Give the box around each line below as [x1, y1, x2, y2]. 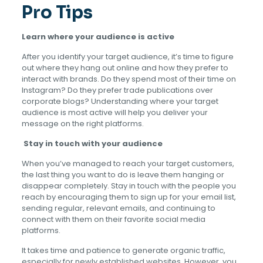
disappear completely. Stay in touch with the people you [21, 180, 236, 191]
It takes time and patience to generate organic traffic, [21, 245, 225, 256]
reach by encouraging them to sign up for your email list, [21, 191, 236, 203]
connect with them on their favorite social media [21, 214, 205, 225]
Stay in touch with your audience [21, 138, 163, 149]
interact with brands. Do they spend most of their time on [21, 73, 236, 85]
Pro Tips [21, 2, 93, 23]
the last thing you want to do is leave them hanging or [21, 169, 224, 180]
